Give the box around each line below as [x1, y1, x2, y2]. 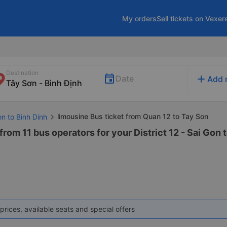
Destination [6, 69, 39, 77]
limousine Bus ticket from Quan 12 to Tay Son [57, 112, 208, 121]
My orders [122, 14, 157, 23]
